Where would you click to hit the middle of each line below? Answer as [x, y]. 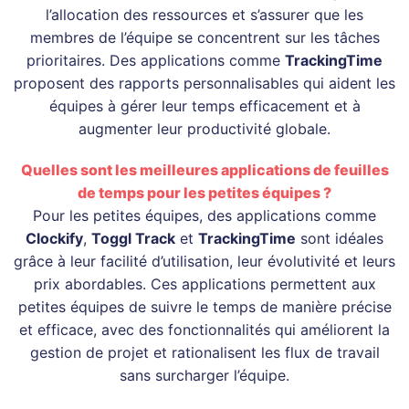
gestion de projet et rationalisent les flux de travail [204, 353]
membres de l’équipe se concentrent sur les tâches [204, 38]
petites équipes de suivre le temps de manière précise [204, 307]
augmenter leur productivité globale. [204, 129]
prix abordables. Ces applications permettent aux [204, 284]
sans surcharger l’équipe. [204, 376]
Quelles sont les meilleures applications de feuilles [204, 170]
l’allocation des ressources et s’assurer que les [204, 15]
